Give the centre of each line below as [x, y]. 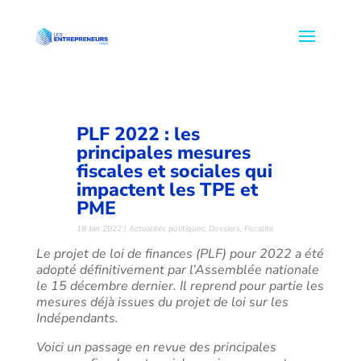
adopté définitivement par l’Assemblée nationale [177, 270]
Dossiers [225, 229]
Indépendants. [77, 318]
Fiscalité [259, 229]
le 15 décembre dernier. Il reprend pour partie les [180, 286]
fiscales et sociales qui [175, 171]
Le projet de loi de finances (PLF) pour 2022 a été [180, 254]
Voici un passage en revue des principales [156, 347]
